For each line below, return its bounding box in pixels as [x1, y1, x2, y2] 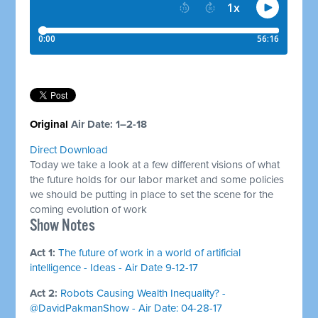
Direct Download [30, 143, 109, 156]
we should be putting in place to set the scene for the [30, 187, 274, 201]
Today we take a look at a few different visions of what [30, 158, 280, 171]
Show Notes [30, 215, 96, 236]
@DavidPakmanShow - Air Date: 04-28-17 [30, 301, 223, 314]
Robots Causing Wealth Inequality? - [60, 286, 226, 300]
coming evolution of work [30, 202, 148, 216]
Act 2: [30, 286, 61, 300]
